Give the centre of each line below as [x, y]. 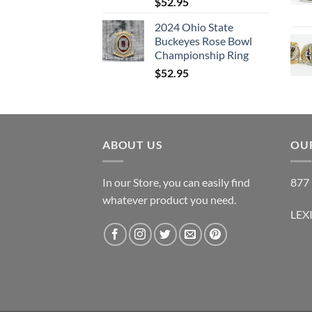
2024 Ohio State [194, 26]
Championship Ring [202, 54]
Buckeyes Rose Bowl [203, 40]
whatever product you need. [169, 200]
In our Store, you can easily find [176, 182]
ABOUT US [133, 144]
